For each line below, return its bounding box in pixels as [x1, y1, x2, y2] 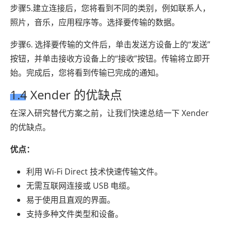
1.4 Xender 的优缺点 [10, 86, 122, 103]
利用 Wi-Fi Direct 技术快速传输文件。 [26, 166, 162, 178]
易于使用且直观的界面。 [26, 194, 115, 206]
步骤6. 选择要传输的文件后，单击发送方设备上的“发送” [10, 39, 210, 50]
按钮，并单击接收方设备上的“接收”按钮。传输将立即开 [10, 53, 210, 65]
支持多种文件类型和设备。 [26, 208, 123, 220]
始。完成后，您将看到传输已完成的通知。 [10, 67, 163, 79]
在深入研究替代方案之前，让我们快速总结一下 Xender [10, 107, 209, 119]
